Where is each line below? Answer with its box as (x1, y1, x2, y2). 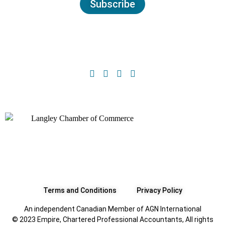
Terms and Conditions (43, 186, 117, 195)
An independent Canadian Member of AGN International (24, 205, 201, 213)
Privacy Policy (136, 186, 182, 195)
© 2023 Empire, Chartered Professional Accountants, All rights (12, 215, 213, 224)
